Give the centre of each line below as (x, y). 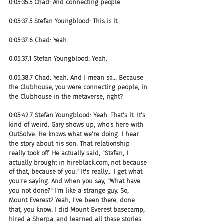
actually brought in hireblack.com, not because (79, 162)
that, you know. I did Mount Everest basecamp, (78, 209)
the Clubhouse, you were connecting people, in (79, 87)
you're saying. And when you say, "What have (76, 181)
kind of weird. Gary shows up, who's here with (77, 124)
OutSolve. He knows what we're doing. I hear (75, 134)
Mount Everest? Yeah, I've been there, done (73, 200)
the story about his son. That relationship (70, 143)
